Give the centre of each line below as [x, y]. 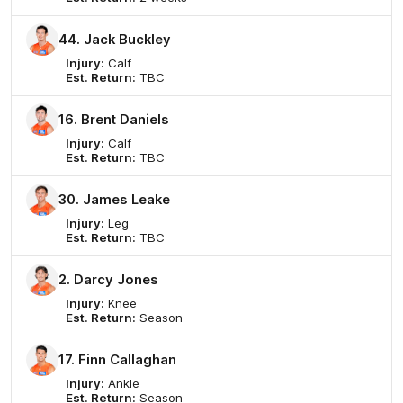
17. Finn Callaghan [117, 360]
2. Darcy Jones [108, 280]
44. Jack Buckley [115, 40]
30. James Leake [114, 200]
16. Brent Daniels [114, 120]
